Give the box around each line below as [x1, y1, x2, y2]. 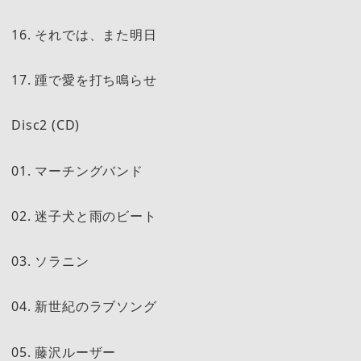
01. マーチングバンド [11, 161, 143, 180]
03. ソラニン [11, 252, 89, 271]
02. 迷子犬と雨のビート [11, 206, 157, 225]
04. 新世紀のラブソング [11, 297, 157, 316]
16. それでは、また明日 [11, 25, 157, 44]
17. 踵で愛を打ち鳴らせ [11, 70, 157, 89]
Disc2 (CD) [11, 116, 81, 135]
